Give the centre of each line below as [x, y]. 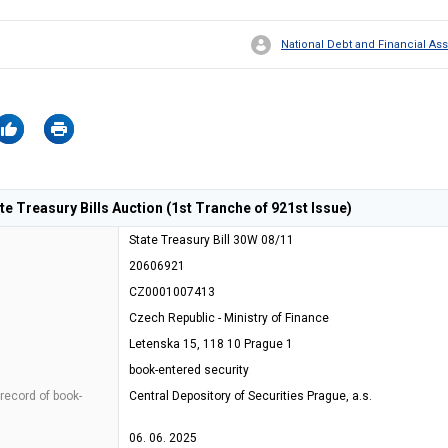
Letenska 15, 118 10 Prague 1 [211, 344]
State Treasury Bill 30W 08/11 [211, 240]
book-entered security [189, 370]
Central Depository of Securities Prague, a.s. [250, 396]
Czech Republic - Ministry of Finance [229, 318]
